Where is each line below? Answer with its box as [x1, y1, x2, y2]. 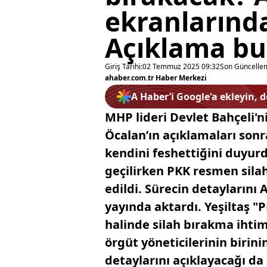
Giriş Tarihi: [105, 61, 142, 72]
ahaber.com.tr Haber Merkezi [105, 73, 207, 83]
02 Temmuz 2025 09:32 [142, 61, 220, 72]
